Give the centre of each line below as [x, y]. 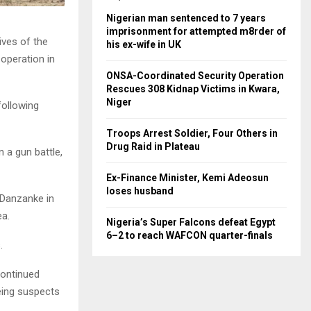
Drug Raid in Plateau [153, 146]
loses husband [140, 191]
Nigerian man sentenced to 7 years [186, 18]
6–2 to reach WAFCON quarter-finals [190, 235]
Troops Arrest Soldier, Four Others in [192, 133]
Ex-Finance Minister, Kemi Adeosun [187, 178]
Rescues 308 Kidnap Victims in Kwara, [193, 89]
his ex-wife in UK [144, 44]
